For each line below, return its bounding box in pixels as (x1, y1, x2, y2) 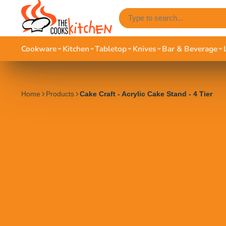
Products (46, 90, 75, 98)
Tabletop (95, 43, 127, 54)
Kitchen (62, 43, 89, 54)
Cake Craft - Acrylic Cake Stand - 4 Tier (80, 90, 213, 98)
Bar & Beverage (162, 43, 218, 54)
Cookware (21, 43, 56, 54)
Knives (132, 43, 156, 54)
